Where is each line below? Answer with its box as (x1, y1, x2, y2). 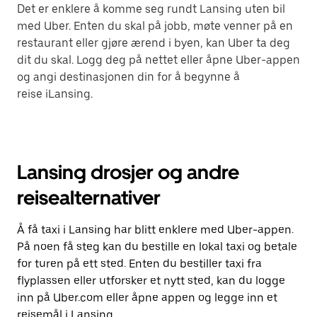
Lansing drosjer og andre (17, 160, 239, 184)
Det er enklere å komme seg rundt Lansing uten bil (17, 2, 285, 16)
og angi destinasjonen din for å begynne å (17, 70, 240, 83)
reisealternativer (17, 185, 161, 209)
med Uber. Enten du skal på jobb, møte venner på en (17, 19, 293, 33)
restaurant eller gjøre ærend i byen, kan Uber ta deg (17, 36, 290, 50)
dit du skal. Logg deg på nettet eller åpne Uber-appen (17, 53, 300, 67)
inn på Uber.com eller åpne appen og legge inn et (17, 291, 277, 304)
